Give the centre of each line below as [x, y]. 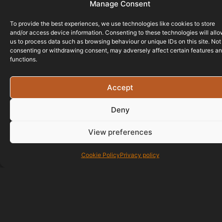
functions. [24, 59]
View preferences [120, 132]
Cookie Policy [100, 155]
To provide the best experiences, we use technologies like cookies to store [112, 24]
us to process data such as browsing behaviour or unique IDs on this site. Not [115, 41]
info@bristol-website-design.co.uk [91, 208]
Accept [120, 87]
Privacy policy [139, 155]
